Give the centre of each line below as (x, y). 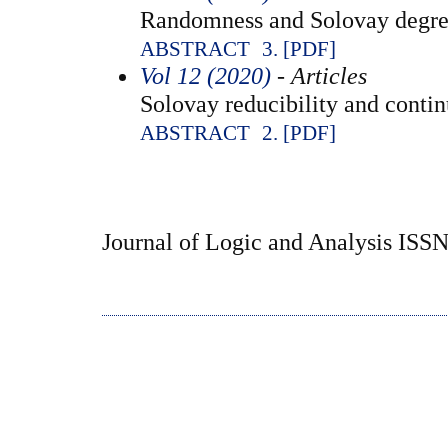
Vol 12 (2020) (205, 75)
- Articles (318, 75)
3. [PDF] (298, 48)
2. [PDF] (298, 132)
